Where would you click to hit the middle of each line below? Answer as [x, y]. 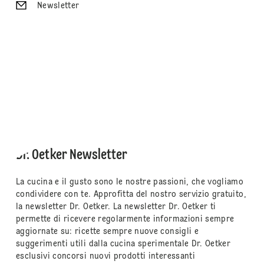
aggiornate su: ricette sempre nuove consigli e [107, 231]
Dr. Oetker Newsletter [71, 155]
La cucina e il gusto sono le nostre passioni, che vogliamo [130, 182]
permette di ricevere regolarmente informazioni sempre [125, 219]
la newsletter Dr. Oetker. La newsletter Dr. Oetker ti [116, 207]
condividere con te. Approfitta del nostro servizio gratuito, [131, 194]
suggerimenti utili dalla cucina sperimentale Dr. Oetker [123, 244]
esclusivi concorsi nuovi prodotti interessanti [105, 256]
